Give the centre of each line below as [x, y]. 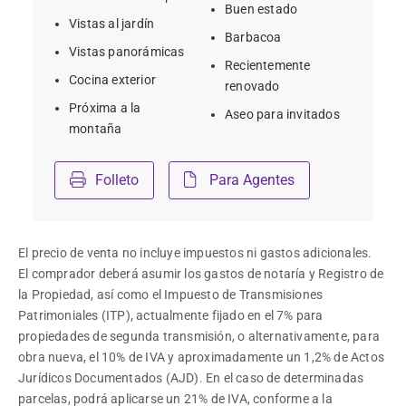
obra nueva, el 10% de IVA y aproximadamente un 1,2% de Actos [203, 357]
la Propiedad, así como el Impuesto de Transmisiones [172, 295]
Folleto [117, 180]
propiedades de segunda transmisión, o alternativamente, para [201, 336]
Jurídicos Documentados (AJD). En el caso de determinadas [193, 378]
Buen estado [261, 9]
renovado [252, 86]
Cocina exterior [112, 80]
